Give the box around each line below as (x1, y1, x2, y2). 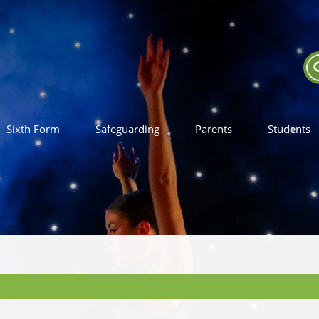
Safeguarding (95, 122, 159, 136)
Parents (195, 122, 233, 136)
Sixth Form (6, 122, 60, 136)
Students (268, 122, 311, 136)
